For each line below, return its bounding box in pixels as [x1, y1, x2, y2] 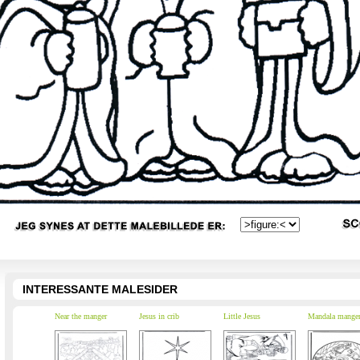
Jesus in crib [138, 312, 179, 321]
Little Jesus [223, 312, 260, 321]
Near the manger [54, 312, 107, 321]
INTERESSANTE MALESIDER [22, 283, 178, 296]
